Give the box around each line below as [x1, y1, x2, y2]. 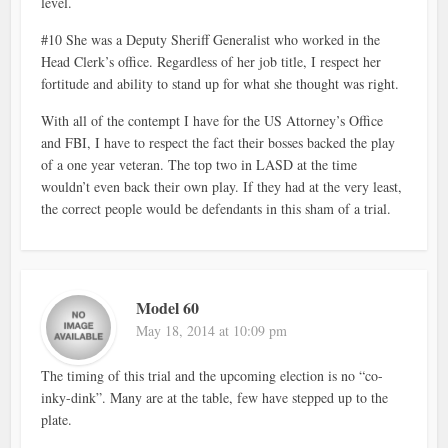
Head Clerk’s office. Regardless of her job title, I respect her [41, 51, 382, 71]
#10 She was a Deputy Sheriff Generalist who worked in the [41, 29, 381, 49]
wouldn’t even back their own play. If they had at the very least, [41, 176, 403, 196]
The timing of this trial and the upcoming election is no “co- [41, 365, 384, 385]
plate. [41, 409, 73, 429]
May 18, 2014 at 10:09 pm [136, 320, 288, 340]
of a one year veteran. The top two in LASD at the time [41, 154, 358, 174]
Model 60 [136, 295, 200, 319]
